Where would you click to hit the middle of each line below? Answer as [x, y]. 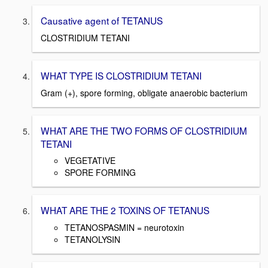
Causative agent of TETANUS [102, 21]
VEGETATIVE [90, 161]
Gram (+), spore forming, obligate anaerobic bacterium [144, 92]
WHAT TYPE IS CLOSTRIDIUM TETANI [121, 76]
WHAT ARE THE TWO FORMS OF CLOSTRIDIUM [144, 130]
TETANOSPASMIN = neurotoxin [124, 228]
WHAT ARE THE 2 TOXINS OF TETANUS [125, 210]
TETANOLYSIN [92, 240]
